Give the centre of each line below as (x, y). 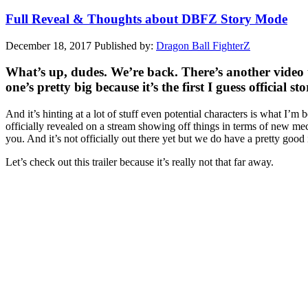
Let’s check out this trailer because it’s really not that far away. (140, 162)
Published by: (125, 45)
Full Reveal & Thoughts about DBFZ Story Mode (146, 19)
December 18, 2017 (48, 45)
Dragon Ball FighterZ (203, 45)
